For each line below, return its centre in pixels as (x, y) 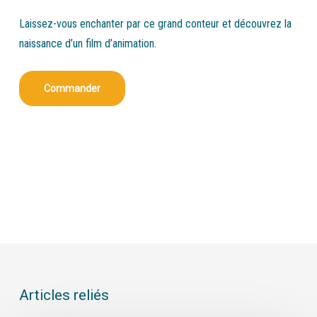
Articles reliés (64, 295)
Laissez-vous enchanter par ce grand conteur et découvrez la (155, 23)
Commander (72, 88)
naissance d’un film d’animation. (89, 43)
